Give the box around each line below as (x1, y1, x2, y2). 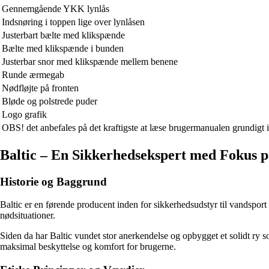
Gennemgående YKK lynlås (2, 3, 109, 14)
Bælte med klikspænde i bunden (2, 43, 124, 53)
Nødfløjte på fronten (2, 82, 79, 93)
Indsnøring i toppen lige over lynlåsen (2, 16, 145, 27)
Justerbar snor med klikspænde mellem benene (2, 56, 178, 67)
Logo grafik (2, 109, 47, 119)
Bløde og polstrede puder (2, 95, 97, 106)
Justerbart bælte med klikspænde (2, 29, 125, 40)
